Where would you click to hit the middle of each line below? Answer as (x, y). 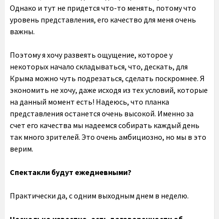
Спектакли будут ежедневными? (71, 172)
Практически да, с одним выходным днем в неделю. (99, 196)
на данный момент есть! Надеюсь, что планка (89, 102)
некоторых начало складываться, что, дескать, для (99, 66)
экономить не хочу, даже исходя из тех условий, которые (109, 90)
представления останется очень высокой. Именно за (102, 113)
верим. (22, 149)
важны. (22, 31)
